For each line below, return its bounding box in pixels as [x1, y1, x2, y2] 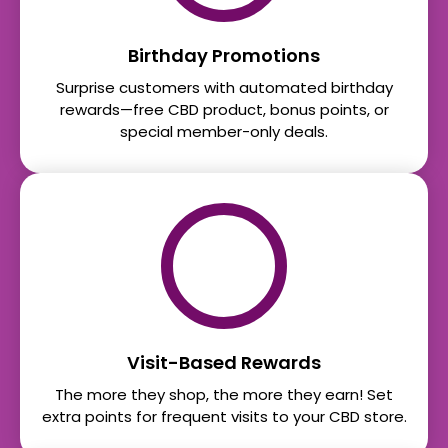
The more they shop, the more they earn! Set [55, 384, 393, 406]
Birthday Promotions [128, 43, 320, 69]
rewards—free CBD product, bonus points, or [59, 99, 389, 121]
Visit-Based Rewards [127, 350, 321, 376]
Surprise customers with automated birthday [55, 77, 393, 99]
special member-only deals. [120, 121, 328, 143]
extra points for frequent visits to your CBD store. [41, 406, 407, 428]
